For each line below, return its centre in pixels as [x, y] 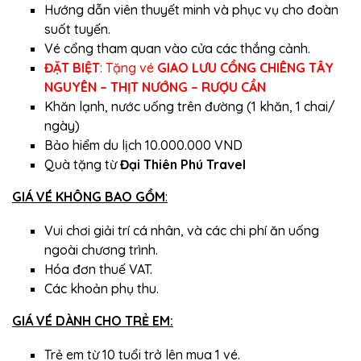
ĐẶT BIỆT [72, 68]
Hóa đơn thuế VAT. [98, 270]
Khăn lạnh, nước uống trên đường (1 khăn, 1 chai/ [190, 107]
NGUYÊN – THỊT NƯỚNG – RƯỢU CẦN [155, 87]
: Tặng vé [127, 68]
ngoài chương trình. [101, 250]
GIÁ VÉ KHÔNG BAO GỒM [89, 197]
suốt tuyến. [77, 29]
